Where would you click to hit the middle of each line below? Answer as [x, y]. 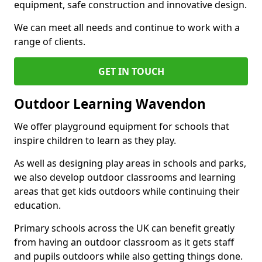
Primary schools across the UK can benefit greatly [124, 228]
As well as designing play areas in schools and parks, [130, 163]
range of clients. [50, 42]
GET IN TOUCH [131, 71]
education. [37, 205]
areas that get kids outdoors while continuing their [127, 191]
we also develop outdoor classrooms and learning [125, 177]
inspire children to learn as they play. [95, 140]
